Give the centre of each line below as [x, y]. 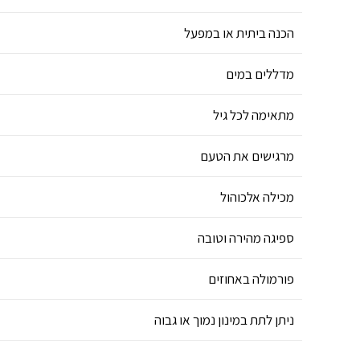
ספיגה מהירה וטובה [246, 238]
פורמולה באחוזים [251, 279]
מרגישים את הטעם [247, 156]
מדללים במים [260, 74]
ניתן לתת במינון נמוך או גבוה [224, 320]
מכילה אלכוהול [257, 197]
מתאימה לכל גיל [254, 115]
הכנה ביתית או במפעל [239, 33]
